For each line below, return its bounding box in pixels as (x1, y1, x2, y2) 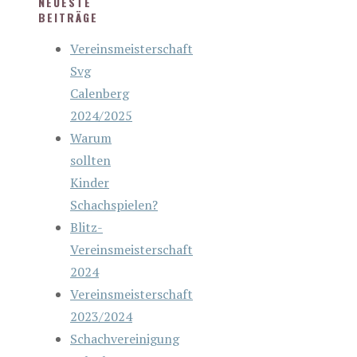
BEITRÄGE (38, 8, 98, 25)
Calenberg (70, 84, 129, 102)
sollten (70, 151, 111, 169)
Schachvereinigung (70, 329, 179, 347)
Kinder (70, 173, 109, 191)
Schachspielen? (70, 195, 158, 214)
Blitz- (70, 218, 103, 236)
